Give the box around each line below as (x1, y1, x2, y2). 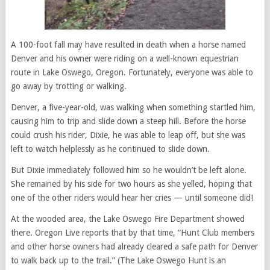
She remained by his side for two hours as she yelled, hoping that (10, 179, 252, 189)
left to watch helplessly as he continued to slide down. (10, 144, 210, 154)
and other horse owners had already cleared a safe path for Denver (10, 242, 258, 251)
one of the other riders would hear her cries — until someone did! (10, 193, 253, 202)
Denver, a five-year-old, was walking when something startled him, (10, 102, 256, 112)
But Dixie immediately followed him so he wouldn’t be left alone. (10, 165, 246, 175)
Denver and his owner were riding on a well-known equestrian (10, 54, 239, 63)
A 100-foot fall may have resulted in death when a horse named (10, 40, 246, 49)
